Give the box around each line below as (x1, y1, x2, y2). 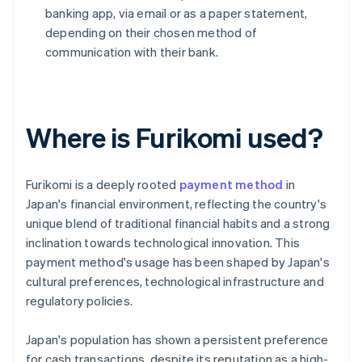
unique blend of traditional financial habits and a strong (26, 215, 330, 232)
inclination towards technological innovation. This (26, 234, 301, 251)
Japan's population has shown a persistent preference (26, 331, 329, 348)
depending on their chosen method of (45, 24, 257, 41)
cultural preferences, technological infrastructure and (26, 273, 324, 290)
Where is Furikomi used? (26, 120, 323, 155)
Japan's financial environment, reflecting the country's (26, 196, 327, 213)
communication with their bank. (45, 44, 218, 61)
